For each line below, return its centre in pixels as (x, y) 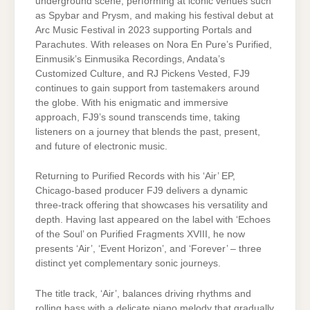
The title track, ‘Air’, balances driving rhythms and (143, 293)
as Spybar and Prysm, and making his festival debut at (154, 15)
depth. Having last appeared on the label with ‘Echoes (153, 220)
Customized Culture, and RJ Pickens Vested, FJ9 (143, 73)
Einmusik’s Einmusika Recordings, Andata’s (130, 59)
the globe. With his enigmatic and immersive (132, 102)
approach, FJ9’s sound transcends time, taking (138, 117)
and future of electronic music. (101, 146)
